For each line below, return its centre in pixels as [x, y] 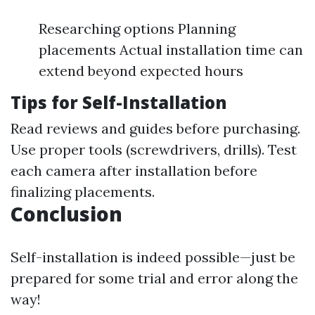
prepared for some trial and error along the [154, 278]
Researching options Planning [137, 28]
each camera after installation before [134, 171]
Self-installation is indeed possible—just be [153, 257]
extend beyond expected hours [141, 71]
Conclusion [66, 214]
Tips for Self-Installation [119, 102]
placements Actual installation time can [171, 50]
